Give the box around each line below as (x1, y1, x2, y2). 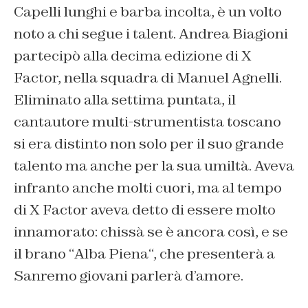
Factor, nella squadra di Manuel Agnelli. (14, 68, 282, 87)
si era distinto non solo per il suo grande (14, 134, 284, 153)
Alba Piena (74, 244, 148, 263)
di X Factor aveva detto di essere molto (14, 200, 276, 219)
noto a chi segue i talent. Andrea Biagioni (14, 24, 288, 43)
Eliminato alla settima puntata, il (14, 90, 236, 109)
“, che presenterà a (148, 244, 275, 263)
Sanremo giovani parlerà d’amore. (14, 266, 243, 285)
